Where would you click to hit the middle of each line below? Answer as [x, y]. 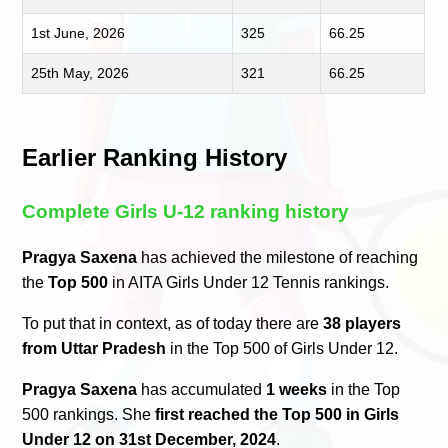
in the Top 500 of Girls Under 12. [282, 348]
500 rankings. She [89, 414]
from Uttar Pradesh [94, 348]
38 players [362, 323]
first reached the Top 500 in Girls [277, 414]
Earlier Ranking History [155, 157]
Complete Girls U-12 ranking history [186, 211]
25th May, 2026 [80, 72]
